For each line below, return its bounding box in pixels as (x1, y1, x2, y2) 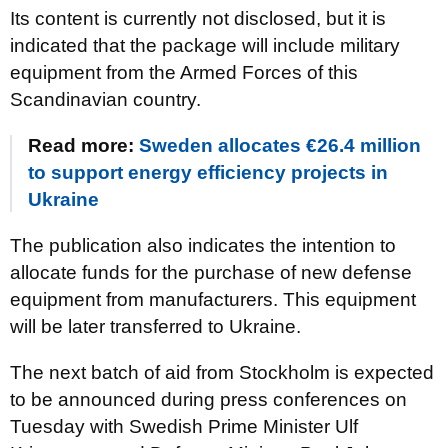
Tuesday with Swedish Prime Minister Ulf (10, 416, 358, 437)
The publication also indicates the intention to (10, 235, 396, 256)
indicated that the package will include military (10, 35, 400, 56)
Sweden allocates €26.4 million (139, 135, 421, 156)
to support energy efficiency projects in (28, 162, 388, 183)
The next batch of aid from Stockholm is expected (10, 362, 434, 383)
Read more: (28, 135, 139, 156)
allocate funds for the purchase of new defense (10, 262, 412, 283)
